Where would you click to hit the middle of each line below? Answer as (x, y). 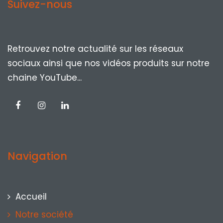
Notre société (44, 215)
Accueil (31, 197)
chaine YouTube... (45, 78)
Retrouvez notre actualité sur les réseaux (95, 49)
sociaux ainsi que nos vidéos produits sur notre (109, 63)
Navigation (37, 156)
